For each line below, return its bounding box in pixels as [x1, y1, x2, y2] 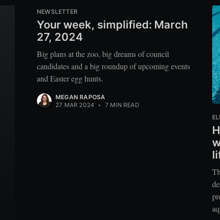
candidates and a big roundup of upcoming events [37, 61, 190, 72]
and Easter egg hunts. [37, 73, 103, 84]
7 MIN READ [103, 101, 139, 109]
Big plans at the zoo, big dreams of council [37, 49, 169, 59]
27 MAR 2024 [55, 101, 95, 109]
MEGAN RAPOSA [55, 93, 106, 101]
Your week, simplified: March [37, 18, 188, 31]
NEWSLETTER [37, 7, 78, 15]
